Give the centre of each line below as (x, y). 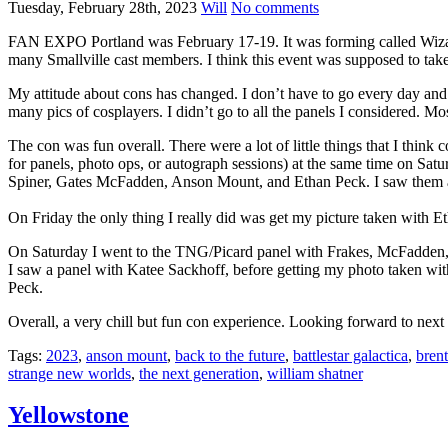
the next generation (199, 373)
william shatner (315, 373)
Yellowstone (68, 415)
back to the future (230, 355)
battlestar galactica (350, 355)
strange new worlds (69, 373)
